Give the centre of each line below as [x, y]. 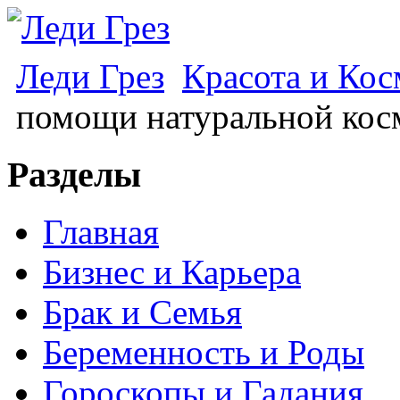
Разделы [74, 174]
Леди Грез [90, 76]
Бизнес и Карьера [172, 272]
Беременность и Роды [204, 353]
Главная [101, 232]
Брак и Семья [142, 312]
